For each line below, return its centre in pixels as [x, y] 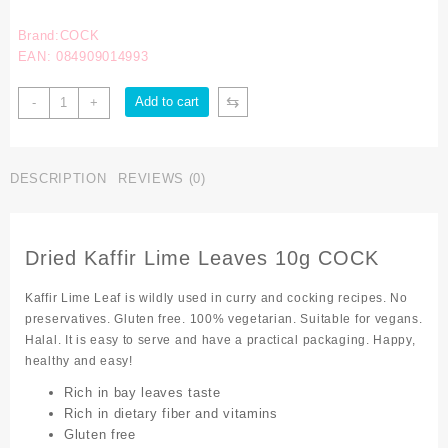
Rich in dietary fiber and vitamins [171, 413]
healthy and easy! [79, 360]
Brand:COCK [58, 36]
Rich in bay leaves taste [142, 392]
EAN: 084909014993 [83, 57]
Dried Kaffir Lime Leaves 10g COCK [202, 257]
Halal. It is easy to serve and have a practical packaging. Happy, [220, 339]
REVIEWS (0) [162, 179]
